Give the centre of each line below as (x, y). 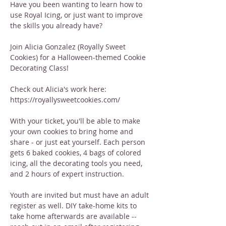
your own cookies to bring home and (73, 131)
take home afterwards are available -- (74, 216)
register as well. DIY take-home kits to (74, 206)
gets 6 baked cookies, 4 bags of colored (77, 153)
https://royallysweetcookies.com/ (65, 100)
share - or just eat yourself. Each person (79, 142)
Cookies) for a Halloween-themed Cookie (79, 57)
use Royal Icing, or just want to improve (77, 15)
